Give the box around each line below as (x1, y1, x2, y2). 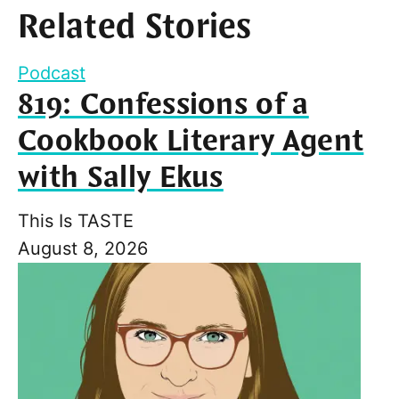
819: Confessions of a (18, 85, 309, 125)
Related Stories (18, 5, 252, 50)
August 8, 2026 (18, 237, 148, 259)
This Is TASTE (18, 209, 134, 232)
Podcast (18, 61, 85, 84)
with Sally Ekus (18, 158, 224, 198)
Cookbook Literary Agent (18, 121, 364, 161)
